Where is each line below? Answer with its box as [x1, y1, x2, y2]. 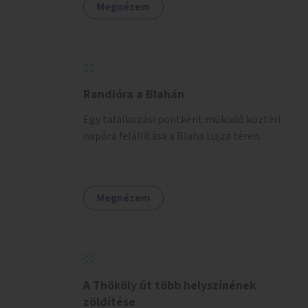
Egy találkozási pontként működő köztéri [83, 111, 280, 127]
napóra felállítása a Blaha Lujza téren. [83, 128, 261, 144]
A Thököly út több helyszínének [83, 276, 256, 294]
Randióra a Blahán [83, 85, 184, 103]
